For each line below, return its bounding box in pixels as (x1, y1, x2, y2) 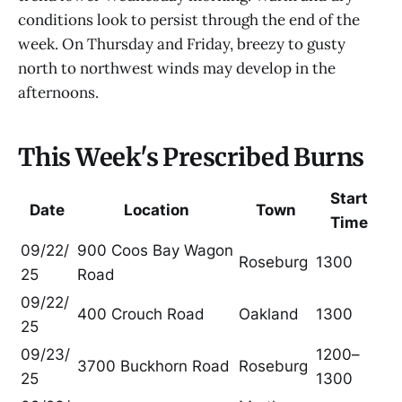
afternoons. (18, 82, 99, 102)
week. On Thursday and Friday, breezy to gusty (18, 33, 345, 54)
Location (123, 200, 189, 219)
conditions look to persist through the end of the (18, 9, 360, 30)
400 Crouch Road (77, 304, 205, 323)
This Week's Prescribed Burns (18, 142, 364, 173)
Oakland (239, 304, 299, 323)
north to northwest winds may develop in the (18, 57, 336, 78)
